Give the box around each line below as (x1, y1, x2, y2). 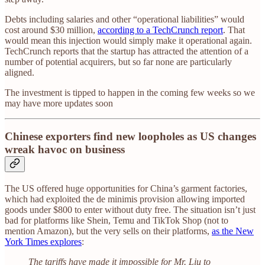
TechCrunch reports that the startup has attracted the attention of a (5, 46, 248, 56)
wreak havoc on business (5, 143, 125, 156)
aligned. (5, 67, 34, 77)
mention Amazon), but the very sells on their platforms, (5, 225, 212, 236)
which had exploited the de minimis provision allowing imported (5, 193, 245, 204)
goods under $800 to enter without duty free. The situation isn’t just (5, 204, 256, 215)
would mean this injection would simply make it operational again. (5, 35, 252, 46)
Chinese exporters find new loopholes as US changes (5, 130, 256, 143)
